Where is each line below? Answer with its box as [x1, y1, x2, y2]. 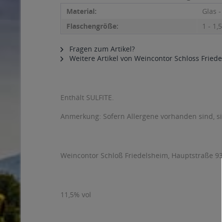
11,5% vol [60, 190, 91, 199]
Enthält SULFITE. [60, 93, 114, 102]
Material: [66, 6, 97, 16]
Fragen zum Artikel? [67, 44, 135, 54]
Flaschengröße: [66, 21, 118, 31]
